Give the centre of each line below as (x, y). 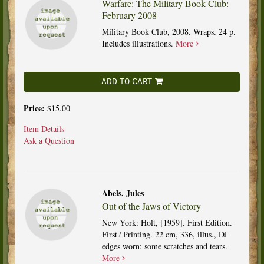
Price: (35, 108)
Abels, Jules (123, 193)
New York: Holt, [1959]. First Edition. (167, 222)
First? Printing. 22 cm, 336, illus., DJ (164, 234)
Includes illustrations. (138, 43)
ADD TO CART (126, 81)
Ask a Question (49, 140)
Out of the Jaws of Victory (151, 206)
